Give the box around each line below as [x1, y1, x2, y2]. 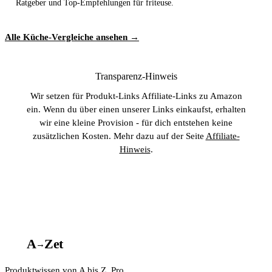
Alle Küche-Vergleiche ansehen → [5, 32, 139, 42]
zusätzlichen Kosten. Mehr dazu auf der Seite [32, 131, 206, 141]
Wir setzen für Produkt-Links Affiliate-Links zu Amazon [30, 91, 242, 101]
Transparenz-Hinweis [95, 71, 177, 81]
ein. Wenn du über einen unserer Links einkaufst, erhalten [26, 104, 246, 114]
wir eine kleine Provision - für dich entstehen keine [39, 118, 233, 127]
